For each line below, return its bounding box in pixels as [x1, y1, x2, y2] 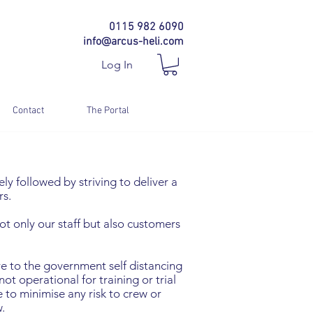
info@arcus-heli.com [83, 35, 184, 49]
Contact [12, 105, 44, 117]
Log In [101, 58, 133, 71]
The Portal [86, 105, 129, 117]
